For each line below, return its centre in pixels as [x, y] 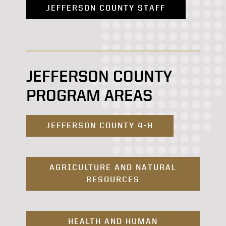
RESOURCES [113, 179]
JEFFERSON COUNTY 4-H [100, 125]
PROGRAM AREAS [89, 95]
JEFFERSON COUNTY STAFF [106, 8]
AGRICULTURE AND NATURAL [113, 167]
